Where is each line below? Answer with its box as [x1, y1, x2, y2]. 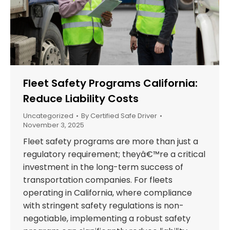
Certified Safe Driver [90, 111, 157, 121]
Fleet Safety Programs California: [23, 76, 198, 91]
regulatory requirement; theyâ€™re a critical [23, 148, 205, 161]
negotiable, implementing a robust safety [23, 213, 190, 225]
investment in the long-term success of [23, 161, 183, 174]
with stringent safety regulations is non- [23, 200, 184, 212]
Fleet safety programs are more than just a [23, 136, 198, 148]
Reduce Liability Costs [23, 91, 139, 106]
